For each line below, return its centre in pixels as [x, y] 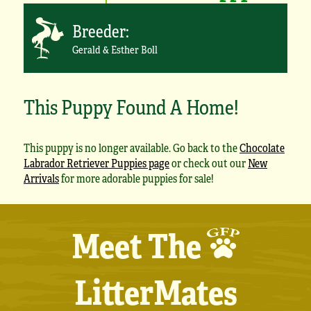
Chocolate [262, 148]
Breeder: [101, 31]
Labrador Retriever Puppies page [96, 163]
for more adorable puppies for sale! [136, 178]
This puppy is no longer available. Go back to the [132, 148]
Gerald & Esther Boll [115, 49]
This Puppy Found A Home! [131, 107]
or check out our [209, 163]
